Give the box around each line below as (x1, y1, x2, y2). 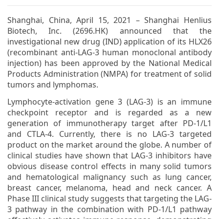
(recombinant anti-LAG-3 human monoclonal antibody (7, 47, 212, 58)
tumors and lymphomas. (7, 79, 100, 90)
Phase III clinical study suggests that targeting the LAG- (7, 193, 212, 204)
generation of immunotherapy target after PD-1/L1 (7, 118, 212, 129)
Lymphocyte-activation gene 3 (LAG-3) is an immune (7, 96, 212, 107)
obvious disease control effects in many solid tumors (7, 161, 212, 172)
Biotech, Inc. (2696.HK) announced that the (7, 25, 212, 36)
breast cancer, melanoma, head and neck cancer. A (7, 182, 212, 193)
